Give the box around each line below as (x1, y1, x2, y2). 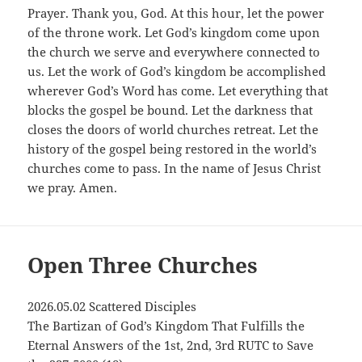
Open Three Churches (27, 250, 259, 280)
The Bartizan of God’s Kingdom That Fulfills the (27, 318, 305, 335)
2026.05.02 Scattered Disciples (27, 298, 197, 315)
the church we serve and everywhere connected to (27, 44, 321, 61)
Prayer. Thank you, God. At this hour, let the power (27, 5, 325, 22)
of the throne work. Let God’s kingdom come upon (27, 24, 321, 41)
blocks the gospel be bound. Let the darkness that (27, 102, 314, 119)
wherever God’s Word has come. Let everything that (27, 82, 329, 99)
